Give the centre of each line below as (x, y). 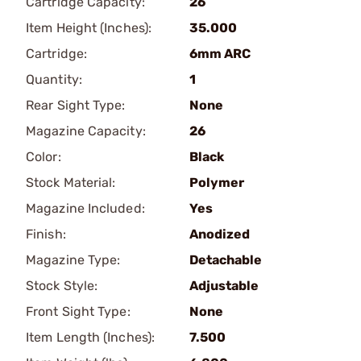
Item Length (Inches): (91, 337)
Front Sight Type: (78, 311)
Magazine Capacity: (86, 131)
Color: (44, 157)
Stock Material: (71, 183)
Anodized (220, 234)
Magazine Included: (85, 208)
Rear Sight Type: (76, 105)
